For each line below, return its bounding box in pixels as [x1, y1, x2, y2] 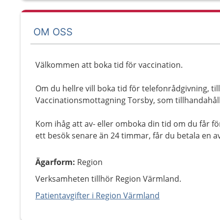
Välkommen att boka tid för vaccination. [35, 59, 183, 70]
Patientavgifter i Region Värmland [35, 190, 160, 201]
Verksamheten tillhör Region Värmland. [35, 173, 181, 184]
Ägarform [35, 157, 73, 167]
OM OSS [33, 26, 73, 38]
